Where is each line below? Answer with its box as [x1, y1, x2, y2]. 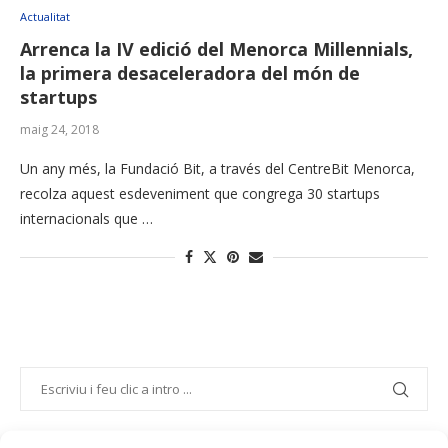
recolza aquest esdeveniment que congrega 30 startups [20, 184, 380, 204]
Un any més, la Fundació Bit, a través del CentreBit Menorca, [20, 159, 415, 179]
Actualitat [20, 9, 70, 25]
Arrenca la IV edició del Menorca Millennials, [20, 37, 413, 62]
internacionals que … [20, 209, 153, 229]
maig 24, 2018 [20, 121, 99, 139]
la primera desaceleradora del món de [20, 61, 360, 86]
